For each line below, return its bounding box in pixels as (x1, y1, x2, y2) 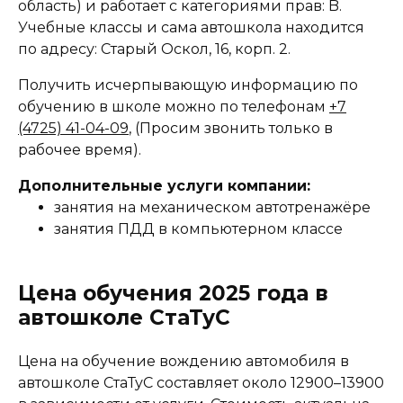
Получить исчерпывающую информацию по (18, 76, 358, 94)
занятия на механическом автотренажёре (54, 199, 371, 217)
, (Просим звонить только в (129, 120, 333, 138)
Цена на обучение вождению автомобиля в (18, 353, 349, 371)
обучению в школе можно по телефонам (18, 98, 329, 116)
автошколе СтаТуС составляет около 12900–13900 (18, 374, 384, 392)
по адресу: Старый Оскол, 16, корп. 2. (18, 40, 291, 58)
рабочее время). (18, 141, 141, 159)
